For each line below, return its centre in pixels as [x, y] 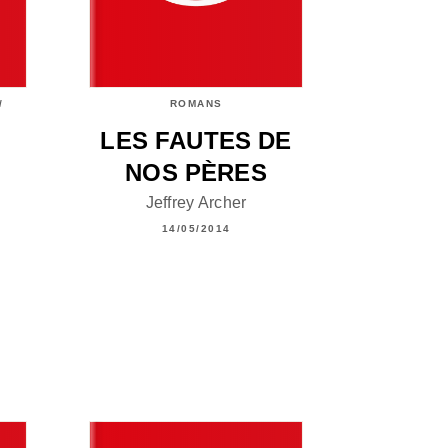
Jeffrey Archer [196, 203]
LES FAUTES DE [196, 140]
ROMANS [196, 103]
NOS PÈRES [196, 172]
